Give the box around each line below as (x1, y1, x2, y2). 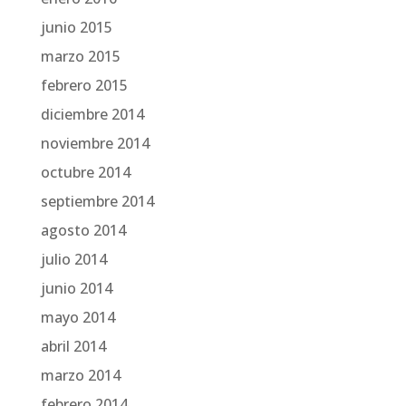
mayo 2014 (40, 307, 115, 327)
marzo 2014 (40, 365, 121, 385)
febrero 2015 (40, 75, 128, 95)
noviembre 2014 (40, 133, 150, 153)
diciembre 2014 (40, 104, 144, 124)
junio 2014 (40, 278, 112, 298)
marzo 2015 (40, 46, 121, 66)
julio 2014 (40, 249, 107, 269)
